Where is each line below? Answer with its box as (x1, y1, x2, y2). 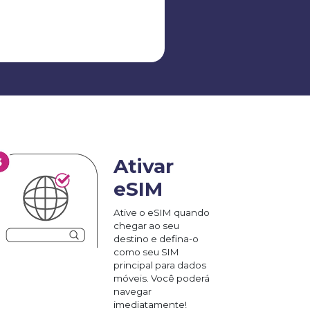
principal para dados (113, 259, 206, 271)
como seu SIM (113, 246, 179, 257)
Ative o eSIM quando (113, 206, 210, 218)
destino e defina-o (113, 232, 199, 244)
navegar (113, 285, 152, 297)
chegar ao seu (113, 219, 179, 231)
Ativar (113, 154, 174, 178)
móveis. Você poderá (113, 272, 210, 284)
